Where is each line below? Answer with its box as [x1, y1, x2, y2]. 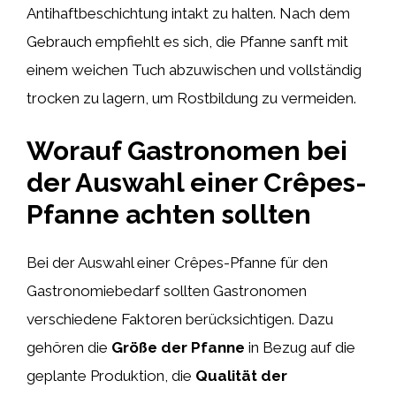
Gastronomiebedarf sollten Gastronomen [27, 281, 307, 300]
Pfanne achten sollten [27, 198, 311, 230]
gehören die [27, 338, 111, 356]
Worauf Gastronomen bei [27, 134, 347, 166]
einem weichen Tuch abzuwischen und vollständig [27, 61, 362, 79]
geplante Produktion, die [27, 366, 195, 385]
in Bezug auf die [245, 338, 355, 356]
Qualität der [195, 366, 287, 385]
